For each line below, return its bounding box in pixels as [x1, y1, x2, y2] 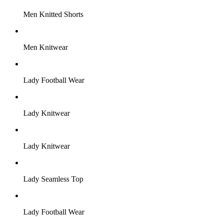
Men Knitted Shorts [23, 10, 83, 18]
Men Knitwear [23, 43, 68, 51]
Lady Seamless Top [23, 174, 83, 183]
